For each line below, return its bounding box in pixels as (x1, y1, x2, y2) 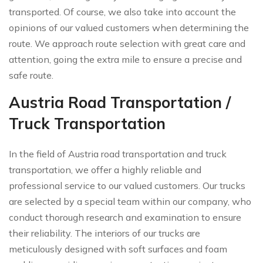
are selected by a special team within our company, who (9, 195, 251, 207)
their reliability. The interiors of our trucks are (9, 227, 200, 239)
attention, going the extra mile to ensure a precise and (9, 53, 242, 65)
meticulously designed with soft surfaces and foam (9, 242, 227, 255)
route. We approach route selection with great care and (9, 37, 245, 49)
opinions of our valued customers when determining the (9, 21, 249, 33)
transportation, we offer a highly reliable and (9, 163, 201, 176)
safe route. (9, 69, 53, 81)
